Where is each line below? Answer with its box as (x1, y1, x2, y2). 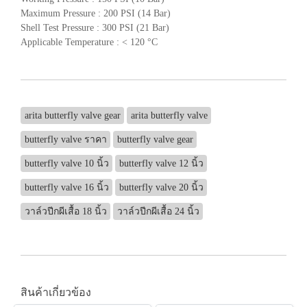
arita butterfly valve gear (24, 110, 121, 121)
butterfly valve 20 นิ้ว (119, 182, 204, 193)
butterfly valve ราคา (24, 134, 107, 145)
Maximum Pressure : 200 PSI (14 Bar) (21, 8, 171, 19)
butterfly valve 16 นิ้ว (24, 182, 109, 193)
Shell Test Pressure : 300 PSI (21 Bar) (21, 22, 169, 33)
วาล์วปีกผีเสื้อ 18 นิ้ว (24, 206, 107, 217)
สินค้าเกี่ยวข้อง (21, 286, 91, 298)
